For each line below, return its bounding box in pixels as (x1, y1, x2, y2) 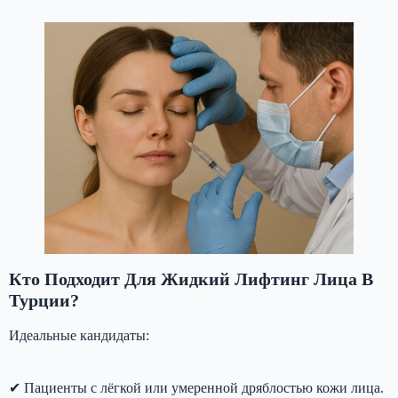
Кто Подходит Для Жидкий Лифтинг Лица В (9, 268, 373, 289)
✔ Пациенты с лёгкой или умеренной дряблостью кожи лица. (9, 379, 384, 395)
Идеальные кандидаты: (9, 327, 149, 343)
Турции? (9, 290, 79, 310)
